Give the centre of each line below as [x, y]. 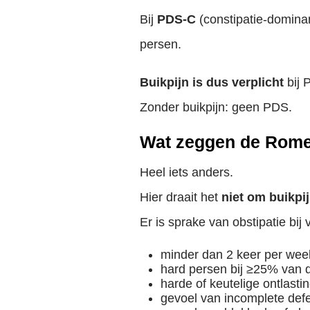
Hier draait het [181, 197]
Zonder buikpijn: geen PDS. [216, 108]
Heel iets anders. [186, 172]
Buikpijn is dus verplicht [212, 83]
